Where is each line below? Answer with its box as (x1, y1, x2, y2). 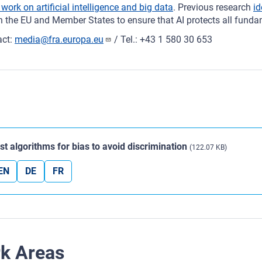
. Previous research (173, 2, 253, 13)
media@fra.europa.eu (15, 34, 104, 46)
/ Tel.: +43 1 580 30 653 (112, 34, 212, 46)
